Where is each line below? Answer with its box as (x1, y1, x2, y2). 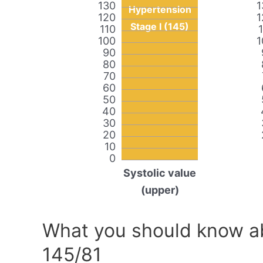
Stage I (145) (130, 21, 189, 33)
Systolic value (123, 167, 196, 180)
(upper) (140, 184, 179, 197)
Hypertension (128, 4, 191, 16)
